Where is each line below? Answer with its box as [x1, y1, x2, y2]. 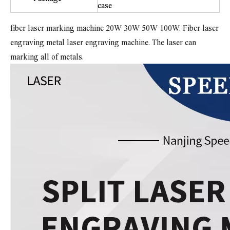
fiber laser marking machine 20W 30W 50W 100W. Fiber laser [10, 24, 219, 32]
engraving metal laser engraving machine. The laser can [10, 38, 196, 47]
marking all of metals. [10, 52, 84, 61]
